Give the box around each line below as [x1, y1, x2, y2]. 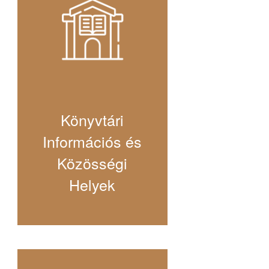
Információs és [43, 130, 142, 153]
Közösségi [57, 152, 127, 174]
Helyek [69, 174, 115, 196]
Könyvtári [61, 109, 124, 131]
